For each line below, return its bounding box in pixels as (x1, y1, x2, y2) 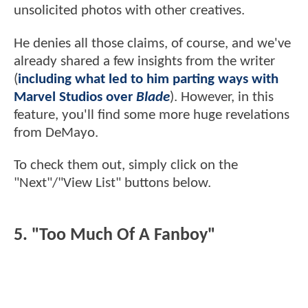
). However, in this (170, 89, 274, 104)
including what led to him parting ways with (18, 71, 278, 87)
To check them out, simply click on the (14, 158, 238, 173)
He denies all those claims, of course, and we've (14, 36, 291, 51)
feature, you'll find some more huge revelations (14, 107, 289, 122)
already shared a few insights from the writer (14, 54, 275, 69)
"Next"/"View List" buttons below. (14, 176, 214, 191)
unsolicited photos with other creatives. (14, 3, 245, 19)
